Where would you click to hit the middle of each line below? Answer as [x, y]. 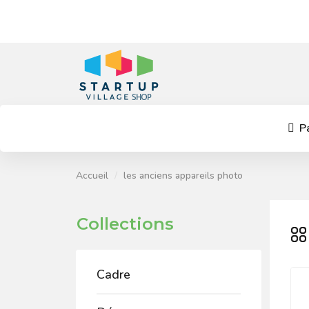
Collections [125, 224]
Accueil [92, 176]
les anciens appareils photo [183, 176]
